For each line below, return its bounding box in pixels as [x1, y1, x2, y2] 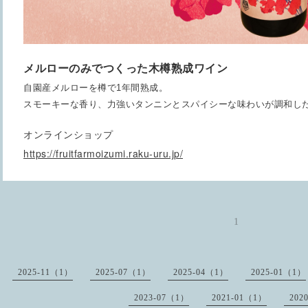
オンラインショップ [23, 127, 113, 142]
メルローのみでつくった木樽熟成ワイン [23, 62, 228, 74]
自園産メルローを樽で [23, 82, 116, 93]
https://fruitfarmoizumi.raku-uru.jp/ [23, 146, 183, 161]
